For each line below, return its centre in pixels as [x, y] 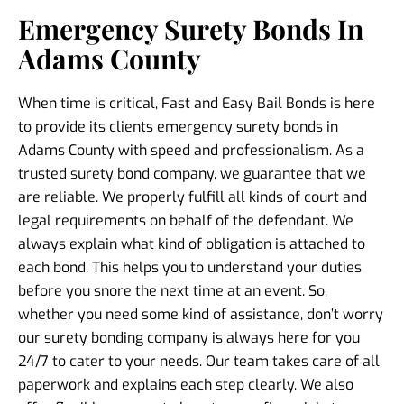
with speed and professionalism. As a [239, 150]
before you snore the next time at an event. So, [173, 290]
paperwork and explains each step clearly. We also [186, 384]
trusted [44, 173]
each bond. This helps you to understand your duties [190, 267]
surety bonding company [128, 337]
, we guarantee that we [290, 173]
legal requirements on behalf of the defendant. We [186, 220]
